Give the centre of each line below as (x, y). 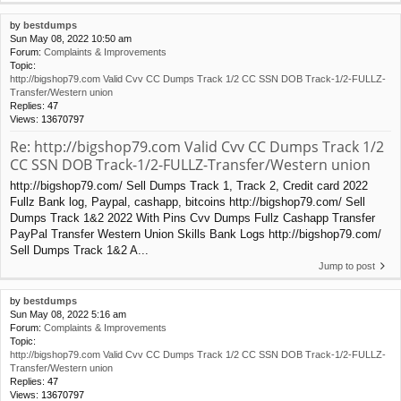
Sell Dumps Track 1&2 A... (79, 250)
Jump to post (347, 265)
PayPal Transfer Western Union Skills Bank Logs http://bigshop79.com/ (196, 234)
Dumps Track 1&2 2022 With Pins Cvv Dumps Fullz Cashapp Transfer (192, 218)
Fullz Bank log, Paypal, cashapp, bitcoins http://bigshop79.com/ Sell (188, 201)
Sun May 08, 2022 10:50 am (71, 39)
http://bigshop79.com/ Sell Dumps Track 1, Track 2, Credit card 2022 (189, 185)
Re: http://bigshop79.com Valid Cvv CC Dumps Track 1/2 (197, 147)
